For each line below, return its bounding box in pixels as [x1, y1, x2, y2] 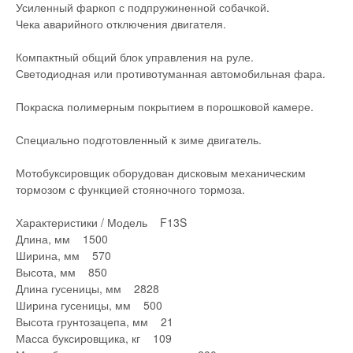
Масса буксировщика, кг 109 [16, 330, 172, 346]
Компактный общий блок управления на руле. [16, 49, 254, 65]
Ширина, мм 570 [16, 247, 111, 263]
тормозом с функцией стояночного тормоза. [16, 181, 245, 197]
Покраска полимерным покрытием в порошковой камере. [16, 98, 314, 114]
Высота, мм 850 [16, 264, 107, 280]
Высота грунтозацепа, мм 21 [16, 314, 173, 329]
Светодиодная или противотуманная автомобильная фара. [16, 65, 325, 81]
